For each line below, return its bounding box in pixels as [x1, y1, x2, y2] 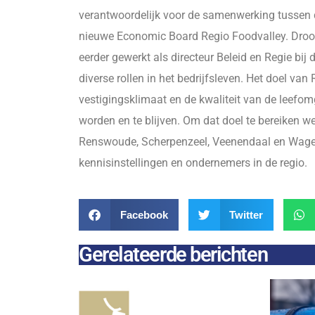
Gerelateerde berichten [79, 243, 268, 266]
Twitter [229, 208, 263, 221]
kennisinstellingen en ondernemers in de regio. [79, 156, 307, 169]
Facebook [120, 208, 168, 221]
